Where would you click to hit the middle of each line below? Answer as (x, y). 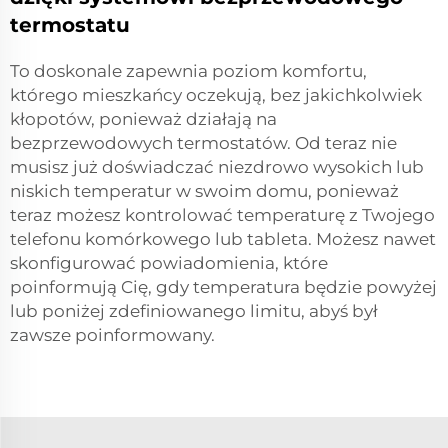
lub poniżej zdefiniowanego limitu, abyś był (194, 310)
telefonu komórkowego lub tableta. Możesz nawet (223, 238)
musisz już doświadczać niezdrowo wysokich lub (217, 166)
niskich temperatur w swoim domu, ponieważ (204, 190)
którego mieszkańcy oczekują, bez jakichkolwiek (216, 94)
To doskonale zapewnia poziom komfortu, (188, 70)
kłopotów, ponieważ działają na (143, 118)
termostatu (70, 24)
